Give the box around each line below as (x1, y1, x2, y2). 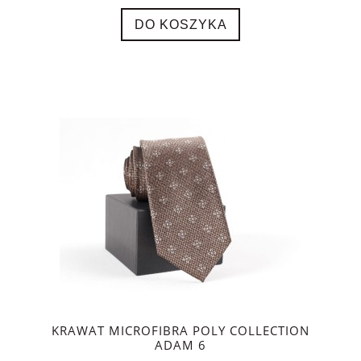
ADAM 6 (155, 337, 206, 355)
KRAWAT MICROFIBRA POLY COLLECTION (52, 322, 309, 340)
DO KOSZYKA (134, 16, 227, 31)
